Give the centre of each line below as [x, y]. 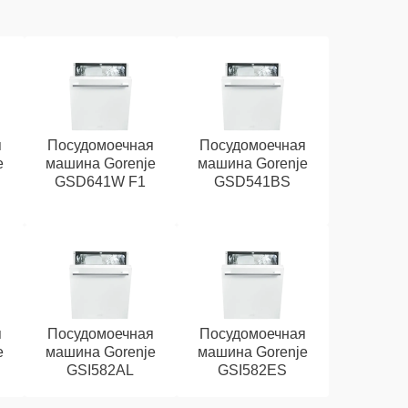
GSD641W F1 [101, 182]
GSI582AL [101, 370]
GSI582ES [253, 370]
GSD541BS [253, 182]
